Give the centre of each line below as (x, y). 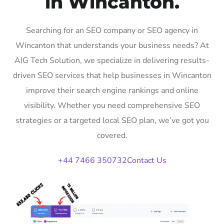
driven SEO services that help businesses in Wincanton (112, 75)
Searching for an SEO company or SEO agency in (112, 30)
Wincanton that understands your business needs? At (112, 45)
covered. (112, 135)
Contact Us (146, 160)
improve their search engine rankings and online (112, 90)
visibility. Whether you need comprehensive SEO (112, 105)
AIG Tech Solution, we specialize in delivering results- (112, 60)
